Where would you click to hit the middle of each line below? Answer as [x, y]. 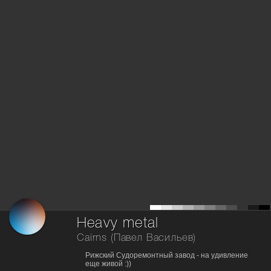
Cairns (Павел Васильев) [137, 238]
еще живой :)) [108, 264]
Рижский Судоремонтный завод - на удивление [167, 255]
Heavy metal [118, 224]
